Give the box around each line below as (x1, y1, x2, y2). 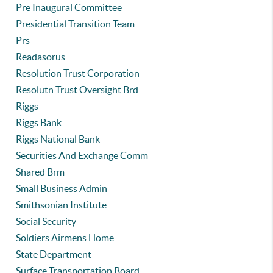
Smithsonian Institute (16, 199, 107, 210)
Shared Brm (16, 166, 65, 177)
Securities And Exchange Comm (16, 150, 149, 161)
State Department (16, 249, 92, 260)
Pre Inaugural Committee (16, 2, 122, 13)
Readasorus (16, 51, 66, 62)
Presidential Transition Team (16, 18, 135, 29)
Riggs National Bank (16, 133, 101, 144)
